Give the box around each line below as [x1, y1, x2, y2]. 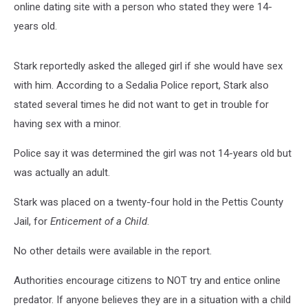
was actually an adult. [14, 166, 110, 179]
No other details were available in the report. [14, 244, 212, 257]
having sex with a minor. [14, 117, 121, 130]
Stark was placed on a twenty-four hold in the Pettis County [14, 195, 283, 208]
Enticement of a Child [50, 214, 147, 228]
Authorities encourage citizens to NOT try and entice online [14, 274, 280, 287]
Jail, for [14, 214, 50, 228]
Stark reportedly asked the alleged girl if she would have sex [14, 59, 283, 72]
